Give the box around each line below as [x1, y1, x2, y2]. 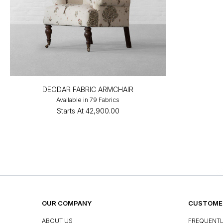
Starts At [56, 106, 84, 115]
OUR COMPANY [42, 199, 92, 207]
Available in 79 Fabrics [56, 96, 120, 104]
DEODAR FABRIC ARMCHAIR [42, 85, 134, 94]
